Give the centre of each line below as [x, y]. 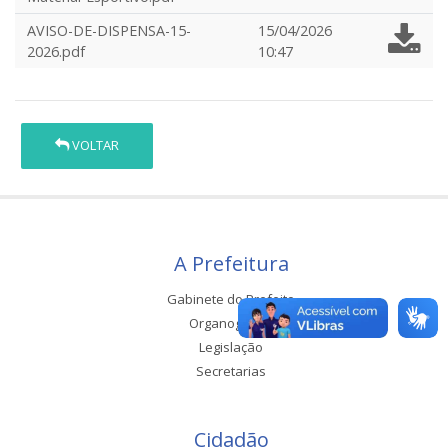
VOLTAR [94, 145]
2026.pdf [56, 51]
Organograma [231, 322]
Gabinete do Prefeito [231, 298]
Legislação [231, 346]
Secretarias [231, 370]
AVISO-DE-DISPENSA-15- [109, 30]
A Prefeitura [231, 263]
